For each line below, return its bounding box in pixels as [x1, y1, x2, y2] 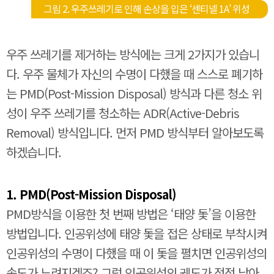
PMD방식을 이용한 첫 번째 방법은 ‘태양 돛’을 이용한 [6, 205, 256, 223]
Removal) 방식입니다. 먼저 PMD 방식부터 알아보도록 [6, 124, 264, 141]
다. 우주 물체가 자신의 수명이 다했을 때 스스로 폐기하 [6, 65, 262, 83]
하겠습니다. [6, 143, 61, 161]
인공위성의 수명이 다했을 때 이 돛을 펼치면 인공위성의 [6, 244, 267, 262]
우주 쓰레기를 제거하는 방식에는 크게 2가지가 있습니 [6, 45, 259, 63]
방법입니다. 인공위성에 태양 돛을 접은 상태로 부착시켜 [6, 224, 267, 242]
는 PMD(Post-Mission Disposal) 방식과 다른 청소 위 [6, 84, 262, 102]
